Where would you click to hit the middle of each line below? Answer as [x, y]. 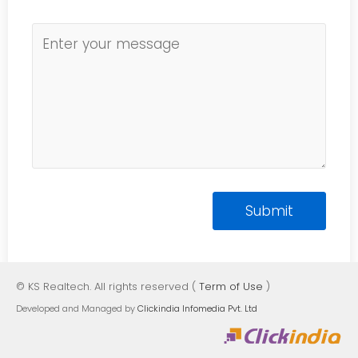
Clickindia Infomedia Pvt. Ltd [197, 308]
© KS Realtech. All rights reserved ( [107, 286]
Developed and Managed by [77, 308]
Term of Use [231, 286]
